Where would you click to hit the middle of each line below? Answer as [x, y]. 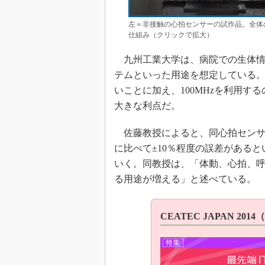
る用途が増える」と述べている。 [185, 179]
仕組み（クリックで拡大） [171, 35]
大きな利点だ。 [147, 106]
